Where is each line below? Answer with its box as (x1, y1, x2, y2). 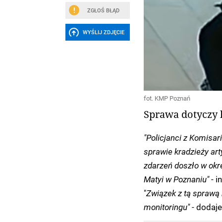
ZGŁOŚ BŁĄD (87, 7, 119, 14)
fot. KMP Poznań (143, 94, 190, 102)
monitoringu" (143, 201, 190, 212)
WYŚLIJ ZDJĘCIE (82, 29, 124, 36)
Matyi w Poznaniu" (143, 173, 209, 184)
